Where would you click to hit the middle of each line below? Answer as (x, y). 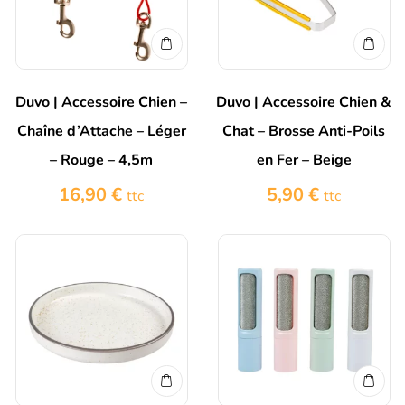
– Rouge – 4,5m (101, 160)
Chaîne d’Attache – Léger (101, 132)
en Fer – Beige (304, 160)
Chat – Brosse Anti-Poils (304, 132)
